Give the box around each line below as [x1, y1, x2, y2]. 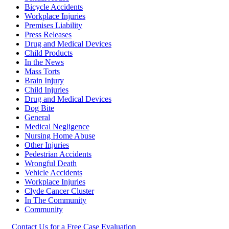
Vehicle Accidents [25, 168, 82, 177]
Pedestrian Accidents [25, 150, 91, 159]
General [25, 113, 50, 122]
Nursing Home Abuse [25, 131, 95, 141]
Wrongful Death [25, 159, 77, 168]
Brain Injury [25, 76, 64, 85]
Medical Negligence [25, 122, 89, 131]
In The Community [25, 196, 86, 205]
